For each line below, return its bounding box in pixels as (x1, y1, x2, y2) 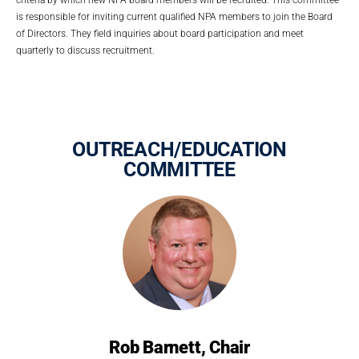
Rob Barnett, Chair (108, 337, 251, 357)
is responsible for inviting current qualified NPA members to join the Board (16, 10, 333, 22)
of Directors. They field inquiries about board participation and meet (16, 27, 304, 39)
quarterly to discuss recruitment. (16, 44, 157, 56)
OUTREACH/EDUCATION (72, 137, 287, 161)
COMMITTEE (123, 157, 236, 181)
